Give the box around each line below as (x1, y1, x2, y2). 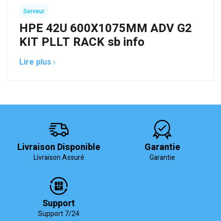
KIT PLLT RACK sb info (19, 34, 145, 51)
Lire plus (19, 56, 51, 69)
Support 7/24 (38, 209, 79, 220)
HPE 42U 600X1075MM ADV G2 (19, 20, 192, 37)
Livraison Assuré (33, 152, 84, 163)
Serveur (23, 7, 44, 16)
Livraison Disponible (17, 141, 100, 154)
